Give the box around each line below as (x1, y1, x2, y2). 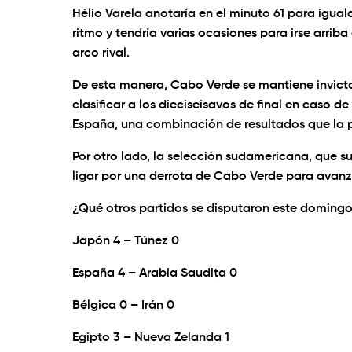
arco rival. (72, 47, 130, 60)
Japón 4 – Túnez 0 (72, 235, 179, 248)
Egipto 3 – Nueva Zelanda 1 (72, 332, 229, 345)
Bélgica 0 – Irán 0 (72, 299, 344, 313)
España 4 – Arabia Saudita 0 (72, 267, 237, 280)
